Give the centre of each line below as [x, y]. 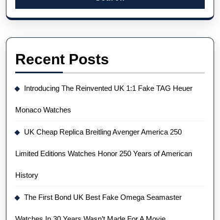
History [27, 175]
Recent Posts [62, 59]
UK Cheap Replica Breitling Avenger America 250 [103, 132]
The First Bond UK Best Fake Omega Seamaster [103, 197]
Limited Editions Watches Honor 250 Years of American [104, 153]
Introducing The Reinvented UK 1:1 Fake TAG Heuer [108, 88]
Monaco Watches [43, 110]
